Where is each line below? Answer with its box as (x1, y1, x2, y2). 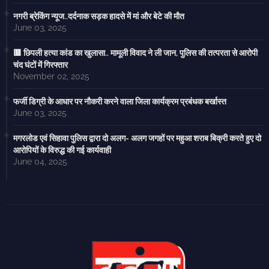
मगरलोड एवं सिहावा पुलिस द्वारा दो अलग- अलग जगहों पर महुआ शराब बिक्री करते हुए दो (13, 133, 261, 144)
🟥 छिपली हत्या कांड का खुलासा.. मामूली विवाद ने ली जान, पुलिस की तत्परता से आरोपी (13, 48, 258, 58)
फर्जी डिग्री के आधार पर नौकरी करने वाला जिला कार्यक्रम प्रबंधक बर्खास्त (13, 97, 226, 107)
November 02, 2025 (13, 71, 89, 82)
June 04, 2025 (13, 157, 67, 167)
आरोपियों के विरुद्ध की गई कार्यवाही (13, 145, 111, 156)
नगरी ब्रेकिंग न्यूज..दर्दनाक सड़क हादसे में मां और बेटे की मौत (13, 11, 184, 22)
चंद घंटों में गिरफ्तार (13, 60, 68, 70)
